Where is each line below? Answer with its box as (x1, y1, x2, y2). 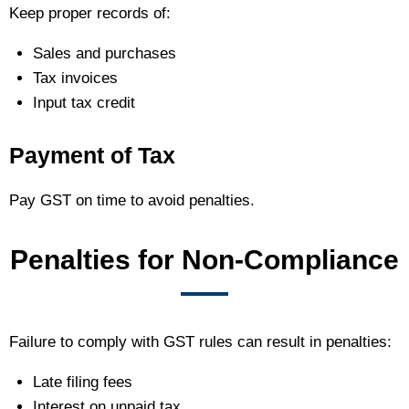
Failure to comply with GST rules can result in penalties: (9, 332, 392, 351)
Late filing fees (32, 372, 132, 391)
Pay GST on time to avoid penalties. (9, 191, 255, 209)
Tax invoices (32, 69, 118, 88)
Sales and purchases (32, 45, 176, 63)
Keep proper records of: (9, 5, 171, 23)
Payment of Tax (9, 142, 175, 168)
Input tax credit (32, 94, 135, 112)
